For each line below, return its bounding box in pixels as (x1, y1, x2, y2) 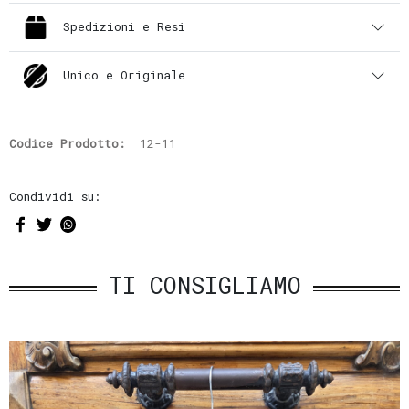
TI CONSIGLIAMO (108, 270, 301, 300)
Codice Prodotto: (8, 134, 125, 152)
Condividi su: (8, 187, 100, 204)
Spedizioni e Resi (63, 18, 186, 36)
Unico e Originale (63, 67, 186, 84)
